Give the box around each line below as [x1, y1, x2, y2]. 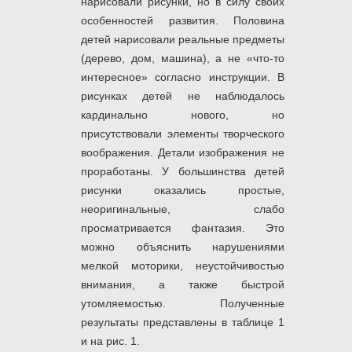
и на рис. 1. [81, 335, 140, 348]
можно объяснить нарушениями [81, 240, 284, 254]
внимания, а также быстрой [81, 278, 284, 291]
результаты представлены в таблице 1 [81, 316, 284, 329]
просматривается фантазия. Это [81, 222, 284, 235]
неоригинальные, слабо [81, 203, 284, 216]
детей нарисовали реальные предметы [81, 33, 284, 46]
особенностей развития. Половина [81, 14, 284, 27]
